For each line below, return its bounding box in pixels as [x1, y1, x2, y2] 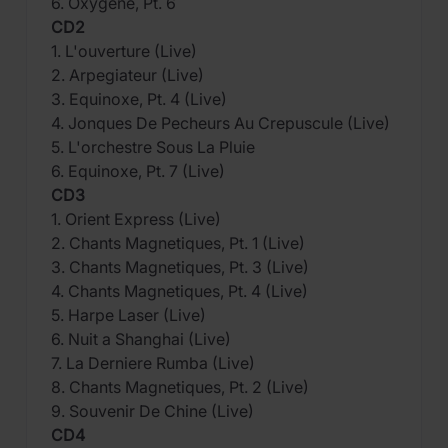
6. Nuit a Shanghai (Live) [51, 329, 231, 349]
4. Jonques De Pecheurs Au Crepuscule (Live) [51, 113, 390, 133]
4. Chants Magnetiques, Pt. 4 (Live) [51, 281, 308, 301]
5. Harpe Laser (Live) [51, 305, 206, 325]
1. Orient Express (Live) [51, 209, 221, 229]
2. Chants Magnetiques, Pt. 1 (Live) [51, 233, 305, 253]
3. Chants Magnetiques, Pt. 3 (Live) [51, 257, 309, 277]
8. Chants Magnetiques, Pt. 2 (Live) [51, 377, 309, 397]
